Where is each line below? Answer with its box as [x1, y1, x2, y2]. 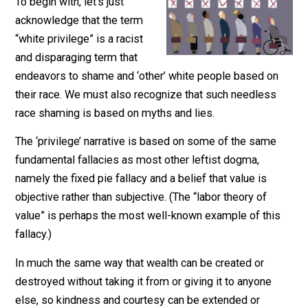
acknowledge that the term [16, 49, 159, 64]
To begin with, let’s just [16, 28, 138, 43]
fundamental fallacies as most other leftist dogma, [16, 204, 289, 219]
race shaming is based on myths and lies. [16, 152, 239, 167]
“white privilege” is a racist [16, 69, 159, 85]
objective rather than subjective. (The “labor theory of [16, 245, 297, 261]
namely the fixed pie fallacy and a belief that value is [16, 225, 297, 240]
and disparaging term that [16, 90, 153, 105]
